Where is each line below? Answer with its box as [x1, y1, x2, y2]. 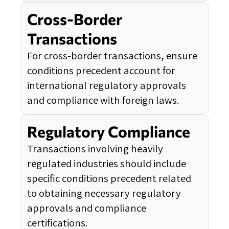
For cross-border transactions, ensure [27, 49, 197, 63]
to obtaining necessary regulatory [27, 186, 181, 200]
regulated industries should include [27, 156, 186, 171]
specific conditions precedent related [27, 171, 191, 186]
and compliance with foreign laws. [27, 93, 179, 107]
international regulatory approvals [27, 78, 186, 93]
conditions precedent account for [27, 63, 175, 78]
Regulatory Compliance [27, 122, 190, 141]
